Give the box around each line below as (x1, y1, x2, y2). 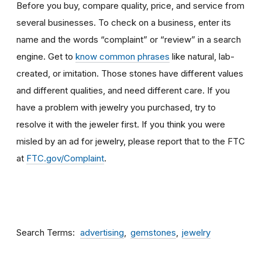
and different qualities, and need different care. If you (16, 84, 230, 96)
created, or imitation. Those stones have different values (16, 67, 243, 79)
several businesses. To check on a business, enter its (16, 16, 231, 28)
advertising (80, 227, 124, 238)
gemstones (130, 227, 176, 238)
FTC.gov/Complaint (26, 152, 104, 164)
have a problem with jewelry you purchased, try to (16, 101, 216, 113)
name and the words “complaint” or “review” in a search (16, 33, 241, 45)
